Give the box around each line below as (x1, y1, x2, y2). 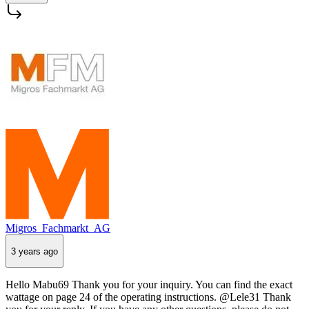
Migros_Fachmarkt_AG (6, 222, 110, 235)
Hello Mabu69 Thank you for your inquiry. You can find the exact (6, 278, 292, 290)
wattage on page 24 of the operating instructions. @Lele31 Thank (6, 290, 291, 303)
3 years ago (11, 246, 58, 257)
